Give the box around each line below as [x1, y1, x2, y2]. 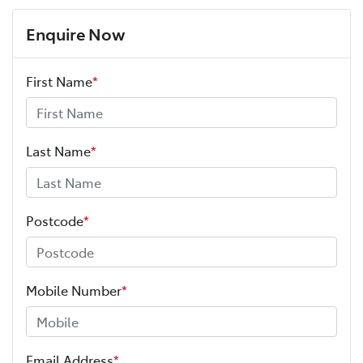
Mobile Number [26, 280, 122, 299]
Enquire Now [26, 21, 125, 45]
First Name [26, 71, 92, 90]
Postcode [26, 211, 83, 229]
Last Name [26, 141, 91, 160]
